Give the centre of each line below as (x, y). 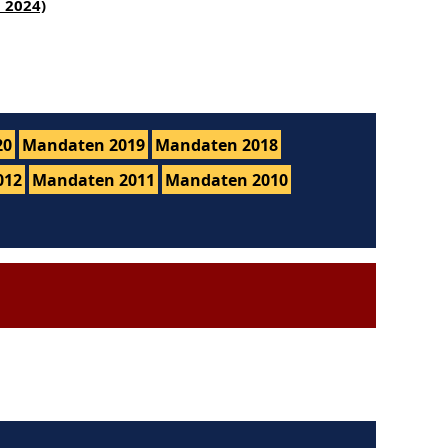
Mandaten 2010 (226, 179)
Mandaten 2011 (93, 179)
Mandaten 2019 (83, 144)
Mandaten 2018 (216, 144)
